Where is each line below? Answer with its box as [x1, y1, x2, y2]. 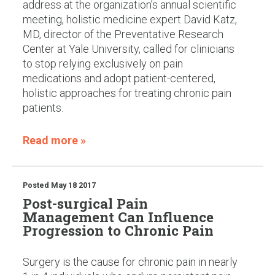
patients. [22, 101, 63, 115]
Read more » [22, 134, 86, 147]
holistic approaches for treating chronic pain [22, 87, 231, 100]
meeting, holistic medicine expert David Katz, [22, 13, 237, 26]
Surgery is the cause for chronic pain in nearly [22, 255, 238, 268]
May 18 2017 [50, 180, 96, 190]
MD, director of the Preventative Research [22, 28, 223, 41]
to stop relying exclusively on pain [22, 57, 183, 71]
